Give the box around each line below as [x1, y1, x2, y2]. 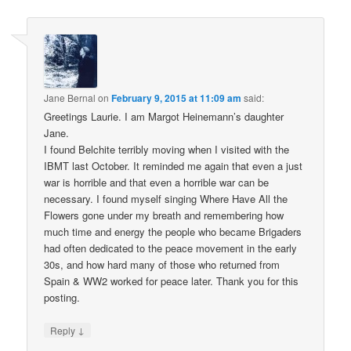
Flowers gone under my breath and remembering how [44, 208, 284, 223]
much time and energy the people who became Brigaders [44, 224, 302, 240]
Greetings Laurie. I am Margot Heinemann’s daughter [44, 109, 284, 125]
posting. [44, 290, 81, 306]
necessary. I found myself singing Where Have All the [44, 191, 288, 207]
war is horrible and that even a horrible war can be [44, 175, 270, 190]
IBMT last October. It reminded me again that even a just [44, 158, 303, 174]
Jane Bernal [44, 91, 96, 105]
